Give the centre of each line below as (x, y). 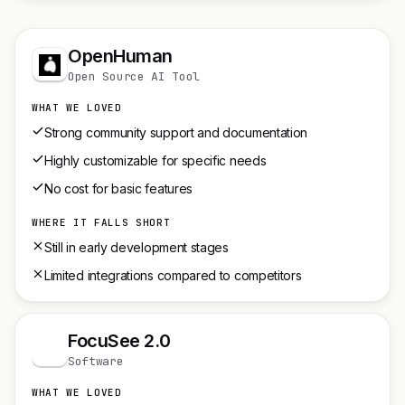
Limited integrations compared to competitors (173, 275)
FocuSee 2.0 (119, 341)
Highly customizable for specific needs (155, 160)
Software (96, 361)
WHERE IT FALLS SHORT (101, 222)
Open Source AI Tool (134, 76)
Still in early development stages (137, 247)
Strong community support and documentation (176, 132)
